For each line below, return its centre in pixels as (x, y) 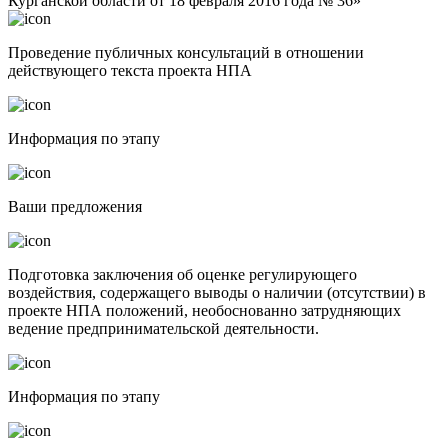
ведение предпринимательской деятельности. (163, 328)
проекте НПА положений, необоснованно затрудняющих (204, 310)
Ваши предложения (75, 206)
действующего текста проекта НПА (130, 70)
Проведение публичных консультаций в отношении (186, 52)
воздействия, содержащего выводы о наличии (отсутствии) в (217, 292)
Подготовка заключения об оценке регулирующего (182, 274)
